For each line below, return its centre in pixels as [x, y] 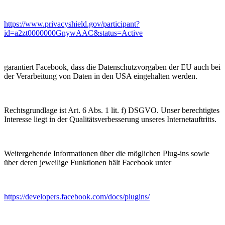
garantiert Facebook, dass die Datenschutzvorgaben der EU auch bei [112, 67]
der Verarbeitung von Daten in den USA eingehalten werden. [101, 76]
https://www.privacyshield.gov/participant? [72, 24]
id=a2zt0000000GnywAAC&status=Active [73, 33]
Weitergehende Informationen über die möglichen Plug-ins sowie [107, 153]
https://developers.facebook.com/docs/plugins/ [77, 196]
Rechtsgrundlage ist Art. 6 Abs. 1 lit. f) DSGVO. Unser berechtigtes [112, 110]
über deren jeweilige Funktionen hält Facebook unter [88, 162]
